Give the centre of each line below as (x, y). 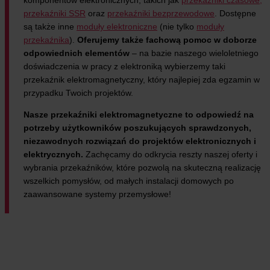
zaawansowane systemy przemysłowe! (97, 194)
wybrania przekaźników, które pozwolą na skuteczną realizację (142, 167)
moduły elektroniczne (117, 26)
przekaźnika (46, 39)
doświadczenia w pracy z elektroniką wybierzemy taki (124, 66)
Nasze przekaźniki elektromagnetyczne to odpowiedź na (139, 114)
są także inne (50, 26)
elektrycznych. (53, 154)
